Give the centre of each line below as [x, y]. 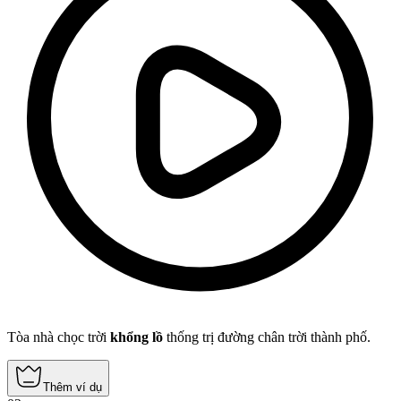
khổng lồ [137, 337]
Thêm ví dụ [73, 388]
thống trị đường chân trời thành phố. [267, 337]
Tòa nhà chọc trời [59, 337]
